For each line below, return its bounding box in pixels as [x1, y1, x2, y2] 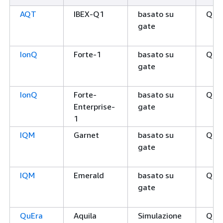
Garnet [74, 130, 99, 140]
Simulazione [138, 211, 182, 221]
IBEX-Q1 [74, 9, 104, 19]
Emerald [74, 170, 104, 180]
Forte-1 [74, 49, 101, 59]
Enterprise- [74, 102, 115, 111]
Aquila [74, 211, 97, 221]
